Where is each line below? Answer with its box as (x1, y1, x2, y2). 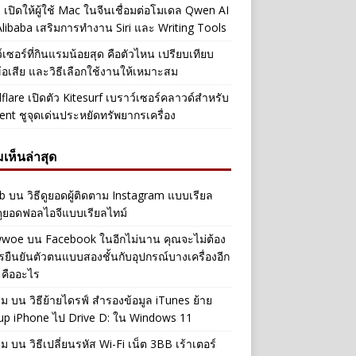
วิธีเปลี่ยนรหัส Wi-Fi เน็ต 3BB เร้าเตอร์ (29, 336, 216, 351)
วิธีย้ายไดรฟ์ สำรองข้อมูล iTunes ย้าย (29, 292, 212, 308)
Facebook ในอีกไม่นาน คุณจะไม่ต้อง (44, 231, 226, 246)
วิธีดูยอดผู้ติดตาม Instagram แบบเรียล (26, 188, 213, 203)
